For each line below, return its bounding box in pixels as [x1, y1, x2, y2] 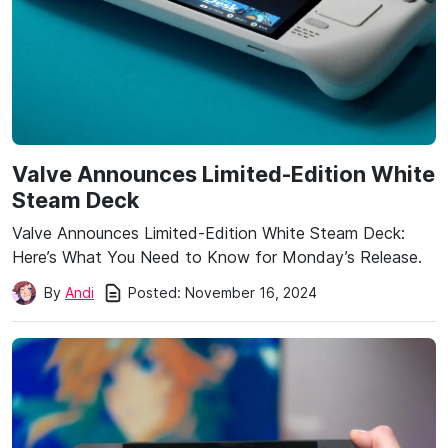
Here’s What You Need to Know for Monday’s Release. [12, 246, 422, 267]
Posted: [128, 283, 181, 301]
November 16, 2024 [185, 283, 317, 301]
